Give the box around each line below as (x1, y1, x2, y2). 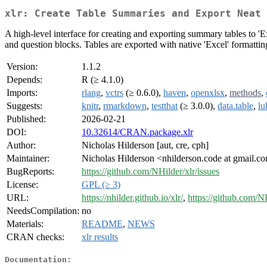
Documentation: (5, 254, 72, 264)
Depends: (7, 74, 42, 85)
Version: (7, 61, 38, 72)
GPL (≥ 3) (82, 179, 120, 190)
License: (7, 179, 38, 190)
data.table (218, 101, 253, 111)
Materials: (7, 219, 44, 229)
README (82, 219, 123, 229)
